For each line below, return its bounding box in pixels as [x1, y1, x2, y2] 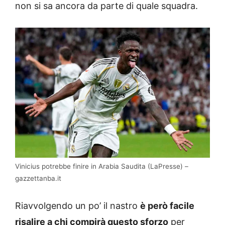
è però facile [140, 200, 194, 211]
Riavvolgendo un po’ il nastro [15, 200, 140, 211]
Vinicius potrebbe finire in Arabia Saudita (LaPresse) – [15, 162, 188, 170]
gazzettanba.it [15, 174, 61, 182]
